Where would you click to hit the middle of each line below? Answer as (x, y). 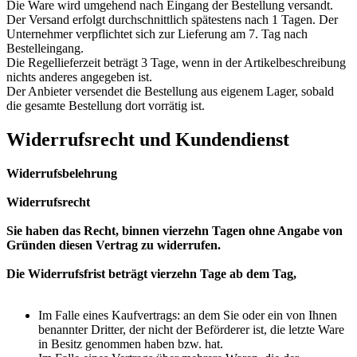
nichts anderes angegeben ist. (79, 77)
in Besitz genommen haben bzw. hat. (131, 344)
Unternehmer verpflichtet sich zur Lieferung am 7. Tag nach (157, 34)
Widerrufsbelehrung (62, 174)
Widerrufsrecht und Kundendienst (148, 140)
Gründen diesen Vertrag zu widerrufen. (114, 245)
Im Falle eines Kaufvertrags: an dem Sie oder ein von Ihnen (188, 316)
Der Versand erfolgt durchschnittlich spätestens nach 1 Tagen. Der (172, 20)
